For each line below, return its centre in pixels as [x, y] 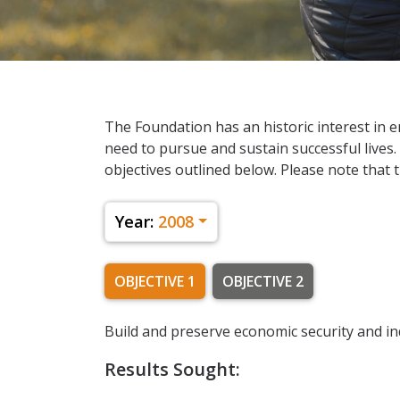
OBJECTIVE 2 [263, 281]
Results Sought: [172, 369]
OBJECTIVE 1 [155, 281]
